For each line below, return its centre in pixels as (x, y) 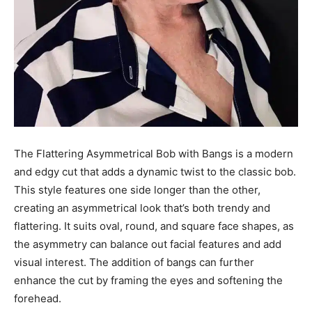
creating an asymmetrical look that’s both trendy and (142, 208)
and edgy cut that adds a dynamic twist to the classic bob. (155, 171)
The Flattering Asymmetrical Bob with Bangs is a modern (154, 153)
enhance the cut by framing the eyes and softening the (148, 280)
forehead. (38, 298)
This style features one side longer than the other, (137, 189)
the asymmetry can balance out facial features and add (148, 244)
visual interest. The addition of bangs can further (134, 262)
